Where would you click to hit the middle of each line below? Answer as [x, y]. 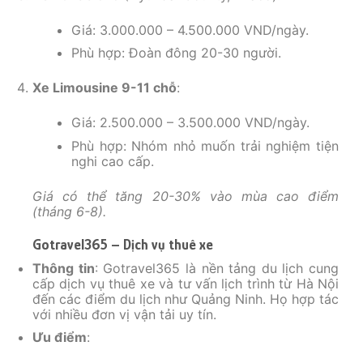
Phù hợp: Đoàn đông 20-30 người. [176, 53]
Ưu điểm [60, 337]
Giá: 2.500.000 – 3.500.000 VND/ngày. [190, 123]
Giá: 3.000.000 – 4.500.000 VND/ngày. [190, 30]
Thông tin [64, 268]
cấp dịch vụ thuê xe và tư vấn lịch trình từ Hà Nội [186, 283]
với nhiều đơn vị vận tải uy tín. [124, 314]
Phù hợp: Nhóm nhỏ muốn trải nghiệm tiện [205, 145]
